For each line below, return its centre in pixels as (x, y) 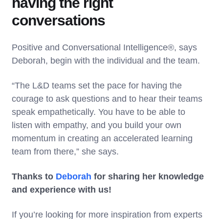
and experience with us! (62, 189)
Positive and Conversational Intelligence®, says (104, 47)
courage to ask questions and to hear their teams (107, 99)
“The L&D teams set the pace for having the (97, 85)
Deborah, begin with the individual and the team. (107, 60)
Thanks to (34, 176)
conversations (58, 20)
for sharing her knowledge (148, 176)
